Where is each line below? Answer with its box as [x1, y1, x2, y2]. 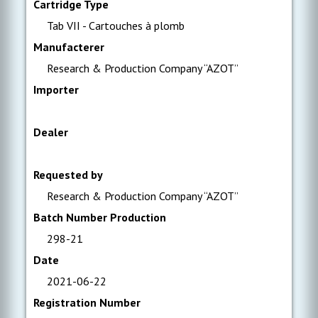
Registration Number [33, 295, 141, 309]
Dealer [33, 125, 69, 139]
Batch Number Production [33, 210, 167, 224]
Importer [33, 82, 79, 97]
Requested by [33, 168, 104, 182]
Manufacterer [33, 40, 105, 54]
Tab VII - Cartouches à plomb [44, 18, 185, 33]
